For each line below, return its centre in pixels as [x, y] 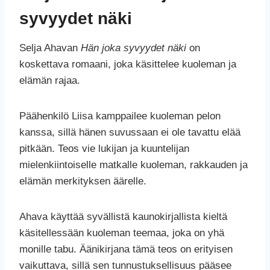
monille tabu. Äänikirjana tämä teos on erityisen [126, 250]
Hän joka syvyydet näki [133, 48]
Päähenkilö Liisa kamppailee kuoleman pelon [120, 116]
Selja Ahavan [50, 48]
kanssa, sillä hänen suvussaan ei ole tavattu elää [130, 133]
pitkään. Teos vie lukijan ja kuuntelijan [104, 149]
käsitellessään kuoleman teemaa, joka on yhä [122, 233]
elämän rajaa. [50, 81]
